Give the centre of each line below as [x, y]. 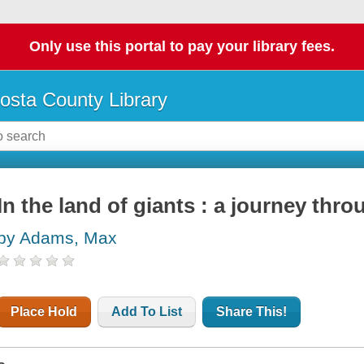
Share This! [252, 312]
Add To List [147, 312]
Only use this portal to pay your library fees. [182, 47]
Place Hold [44, 312]
